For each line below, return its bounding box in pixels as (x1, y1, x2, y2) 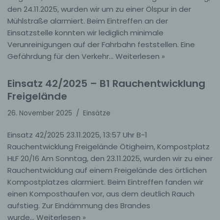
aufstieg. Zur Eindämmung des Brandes (7, 200, 150, 211)
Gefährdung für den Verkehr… (7, 51, 115, 62)
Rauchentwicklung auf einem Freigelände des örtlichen (7, 165, 207, 176)
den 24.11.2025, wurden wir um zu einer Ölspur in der (7, 4, 191, 15)
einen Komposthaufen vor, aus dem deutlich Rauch (7, 189, 194, 199)
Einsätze (83, 109, 110, 118)
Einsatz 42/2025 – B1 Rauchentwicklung (7, 77, 205, 91)
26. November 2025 (7, 109, 72, 118)
